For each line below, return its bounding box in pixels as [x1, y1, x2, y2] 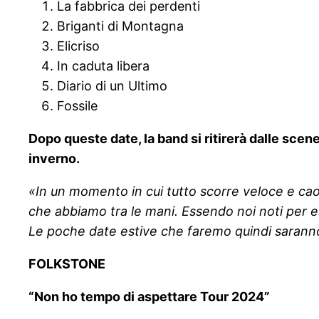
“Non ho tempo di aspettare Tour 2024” [28, 289, 270, 305]
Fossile [57, 98, 98, 114]
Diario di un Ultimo [57, 78, 167, 94]
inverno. [28, 151, 80, 167]
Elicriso [57, 38, 100, 54]
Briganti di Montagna [57, 19, 184, 34]
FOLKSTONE [28, 256, 105, 272]
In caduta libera [57, 58, 150, 74]
